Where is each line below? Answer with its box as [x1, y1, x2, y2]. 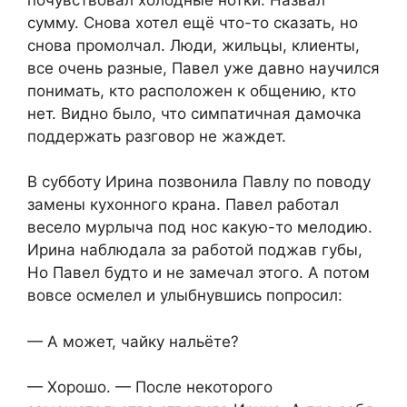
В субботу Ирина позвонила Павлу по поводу [27, 173, 371, 192]
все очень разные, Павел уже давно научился [27, 58, 380, 77]
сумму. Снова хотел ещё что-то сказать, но [27, 13, 358, 32]
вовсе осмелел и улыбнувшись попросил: [27, 286, 342, 305]
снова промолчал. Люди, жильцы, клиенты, [27, 35, 360, 55]
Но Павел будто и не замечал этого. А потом [27, 263, 370, 283]
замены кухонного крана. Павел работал [27, 195, 339, 214]
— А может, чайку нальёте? [27, 332, 239, 351]
